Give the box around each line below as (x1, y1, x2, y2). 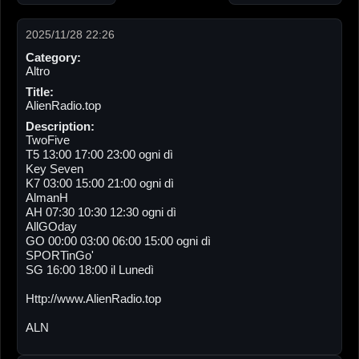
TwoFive (26, 132, 70, 147)
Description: (26, 119, 95, 133)
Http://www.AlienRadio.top (26, 291, 161, 305)
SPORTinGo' (26, 248, 94, 262)
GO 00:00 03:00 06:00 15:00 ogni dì (26, 233, 211, 248)
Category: (26, 50, 81, 64)
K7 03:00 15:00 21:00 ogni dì (26, 175, 174, 190)
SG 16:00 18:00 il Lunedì (26, 262, 154, 276)
